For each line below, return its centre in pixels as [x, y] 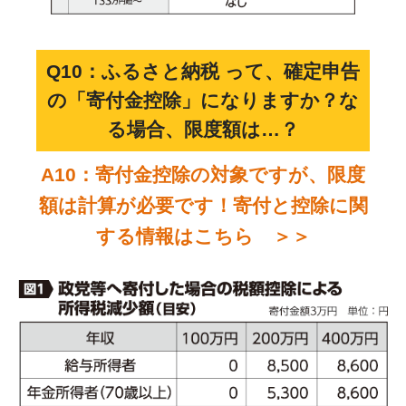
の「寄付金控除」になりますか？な [203, 101]
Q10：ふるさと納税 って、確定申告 [203, 72]
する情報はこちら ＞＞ [203, 237]
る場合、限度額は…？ [203, 130]
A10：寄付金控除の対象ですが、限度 [203, 175]
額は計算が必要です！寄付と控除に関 [203, 206]
